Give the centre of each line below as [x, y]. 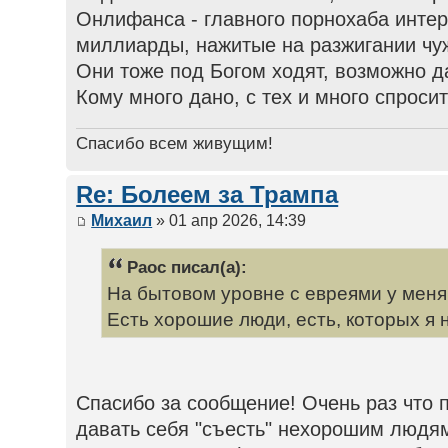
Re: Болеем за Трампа [207, 194]
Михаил [122, 221]
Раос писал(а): [187, 266]
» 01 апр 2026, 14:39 [229, 221]
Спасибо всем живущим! [175, 142]
